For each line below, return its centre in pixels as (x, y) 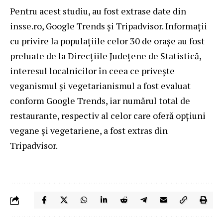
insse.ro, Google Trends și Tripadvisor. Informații (109, 26)
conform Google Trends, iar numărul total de (100, 100)
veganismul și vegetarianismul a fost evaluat (100, 85)
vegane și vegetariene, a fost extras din (89, 130)
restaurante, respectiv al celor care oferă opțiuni (108, 115)
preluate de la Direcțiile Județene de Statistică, (106, 56)
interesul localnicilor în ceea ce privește (92, 70)
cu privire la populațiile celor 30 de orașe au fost (107, 41)
